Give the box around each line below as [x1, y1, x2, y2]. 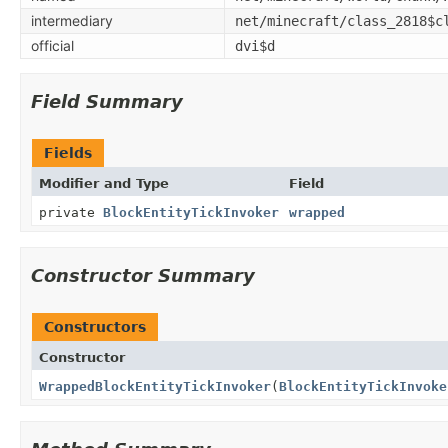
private [39, 204, 103, 220]
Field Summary [31, 90, 183, 112]
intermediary [31, 11, 113, 29]
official [31, 36, 74, 54]
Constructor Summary [31, 264, 255, 286]
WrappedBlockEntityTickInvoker [39, 378, 271, 394]
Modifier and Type [39, 175, 169, 191]
